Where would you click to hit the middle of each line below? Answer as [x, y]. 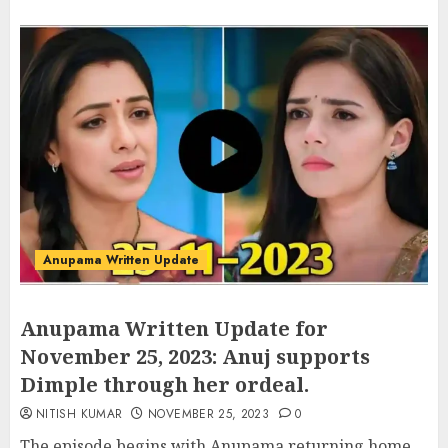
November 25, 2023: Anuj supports [195, 356]
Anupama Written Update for [174, 328]
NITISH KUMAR [79, 414]
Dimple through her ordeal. [164, 384]
